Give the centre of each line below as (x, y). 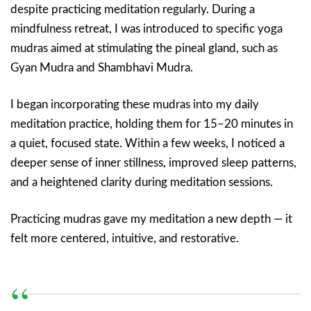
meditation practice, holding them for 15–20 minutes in (152, 124)
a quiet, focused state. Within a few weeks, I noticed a (148, 144)
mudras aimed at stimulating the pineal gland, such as (144, 49)
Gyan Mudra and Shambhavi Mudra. (102, 68)
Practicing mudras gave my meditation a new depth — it (151, 219)
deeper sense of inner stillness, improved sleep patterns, (153, 163)
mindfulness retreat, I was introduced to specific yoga (146, 29)
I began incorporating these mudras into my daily (135, 105)
